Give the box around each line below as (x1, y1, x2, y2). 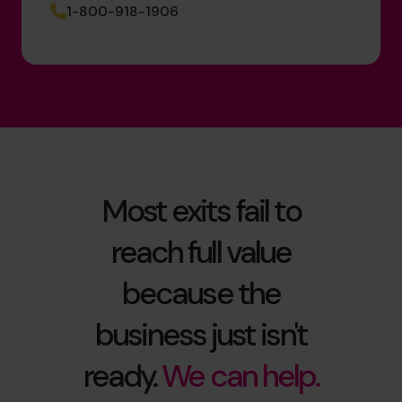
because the (122, 273, 280, 315)
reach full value (110, 232, 292, 274)
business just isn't (95, 314, 307, 356)
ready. (83, 355, 162, 398)
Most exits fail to (100, 190, 301, 232)
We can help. (162, 355, 319, 398)
